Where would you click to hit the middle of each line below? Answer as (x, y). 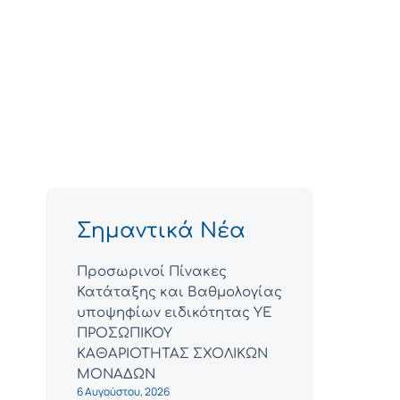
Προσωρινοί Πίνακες (152, 272)
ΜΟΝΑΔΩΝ (116, 375)
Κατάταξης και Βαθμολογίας (179, 293)
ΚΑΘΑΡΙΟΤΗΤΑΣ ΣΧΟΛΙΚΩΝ (172, 354)
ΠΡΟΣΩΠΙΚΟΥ (125, 334)
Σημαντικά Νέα (161, 231)
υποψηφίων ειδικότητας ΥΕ (174, 313)
